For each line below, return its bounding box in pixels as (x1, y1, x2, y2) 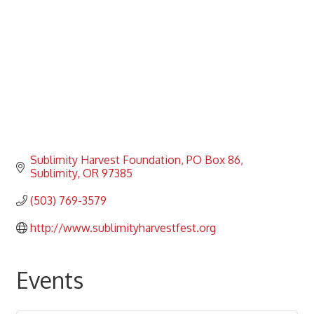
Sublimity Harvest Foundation (30, 152, 181, 167)
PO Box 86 (186, 152, 240, 167)
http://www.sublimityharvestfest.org (30, 220, 216, 235)
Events (16, 265, 83, 294)
